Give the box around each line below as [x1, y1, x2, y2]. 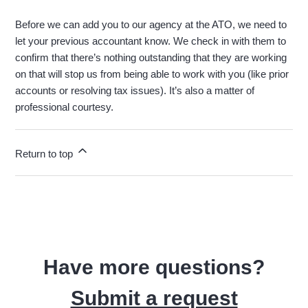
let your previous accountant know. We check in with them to [15, 35, 287, 47]
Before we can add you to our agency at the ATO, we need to [15, 19, 287, 31]
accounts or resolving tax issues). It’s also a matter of [15, 85, 255, 97]
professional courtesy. [15, 101, 114, 113]
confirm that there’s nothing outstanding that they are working [15, 52, 287, 64]
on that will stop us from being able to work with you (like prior [15, 68, 289, 80]
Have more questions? [43, 256, 265, 279]
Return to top [15, 148, 76, 160]
